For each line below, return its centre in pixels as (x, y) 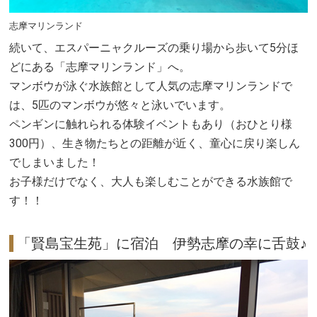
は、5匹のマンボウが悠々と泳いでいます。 (120, 105)
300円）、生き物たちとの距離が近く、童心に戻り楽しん (155, 143)
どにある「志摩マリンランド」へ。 (100, 67)
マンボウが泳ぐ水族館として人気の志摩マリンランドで (151, 86)
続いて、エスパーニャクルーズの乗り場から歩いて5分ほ (154, 47)
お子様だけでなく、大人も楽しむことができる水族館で (151, 181)
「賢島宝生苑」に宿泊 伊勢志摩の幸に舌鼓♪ (162, 244)
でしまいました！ (55, 162)
